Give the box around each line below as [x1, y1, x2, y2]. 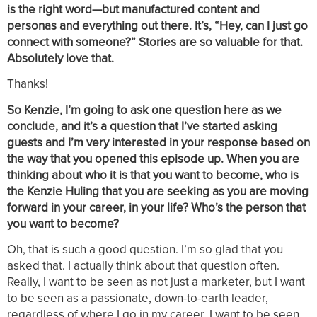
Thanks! [7, 75, 48, 93]
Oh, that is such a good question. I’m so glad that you [7, 240, 283, 258]
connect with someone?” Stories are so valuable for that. [7, 33, 303, 50]
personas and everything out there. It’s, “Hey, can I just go [7, 16, 308, 34]
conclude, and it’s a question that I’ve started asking [7, 117, 277, 134]
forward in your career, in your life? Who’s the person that [7, 198, 306, 216]
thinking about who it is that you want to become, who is [7, 166, 299, 183]
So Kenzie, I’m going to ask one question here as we [7, 100, 282, 118]
